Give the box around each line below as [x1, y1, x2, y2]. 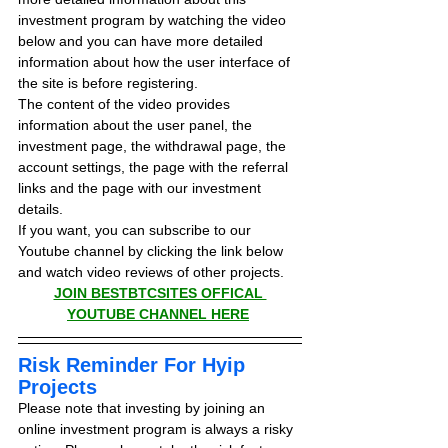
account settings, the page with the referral [18, 159, 292, 175]
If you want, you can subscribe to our [18, 222, 255, 238]
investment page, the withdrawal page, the [18, 138, 290, 154]
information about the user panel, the [18, 117, 256, 133]
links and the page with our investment [18, 180, 265, 196]
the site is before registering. [18, 75, 198, 91]
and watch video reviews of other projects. [18, 264, 284, 280]
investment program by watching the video [18, 12, 290, 28]
